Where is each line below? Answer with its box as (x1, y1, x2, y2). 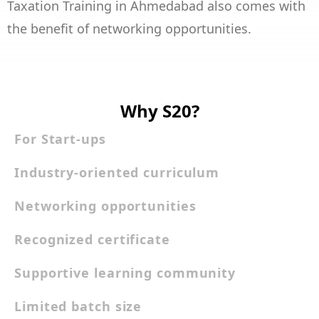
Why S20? (120, 99, 199, 123)
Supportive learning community (14, 264, 236, 282)
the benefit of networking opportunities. (7, 20, 251, 38)
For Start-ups (14, 130, 106, 148)
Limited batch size (14, 298, 142, 315)
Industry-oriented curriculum (14, 164, 220, 182)
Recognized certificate (14, 231, 170, 249)
